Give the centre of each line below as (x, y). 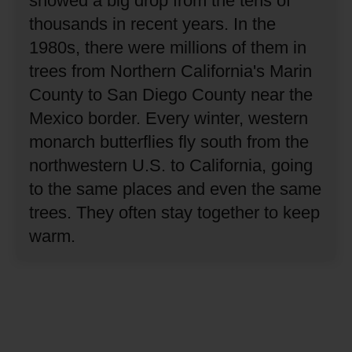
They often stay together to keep (198, 212)
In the (255, 24)
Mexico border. (85, 118)
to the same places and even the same (176, 189)
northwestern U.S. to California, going (171, 165)
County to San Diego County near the (171, 94)
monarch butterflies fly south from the (169, 141)
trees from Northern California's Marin (171, 71)
